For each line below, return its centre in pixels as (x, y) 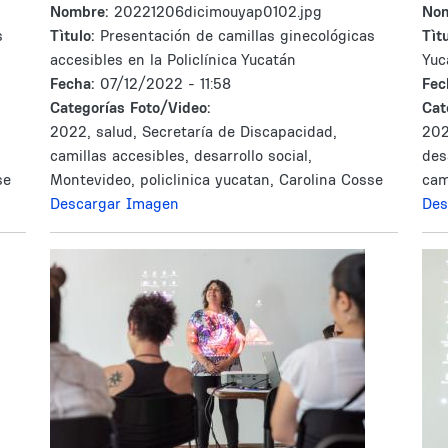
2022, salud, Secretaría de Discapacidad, (193, 131)
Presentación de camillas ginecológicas (237, 35)
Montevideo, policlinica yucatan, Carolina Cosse (216, 179)
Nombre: (82, 11)
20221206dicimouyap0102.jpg (218, 11)
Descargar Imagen (114, 203)
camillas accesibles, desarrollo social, (181, 155)
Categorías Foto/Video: (130, 107)
